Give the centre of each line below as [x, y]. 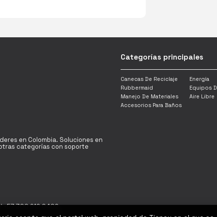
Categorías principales [162, 57]
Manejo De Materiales [149, 97]
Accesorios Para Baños [151, 105]
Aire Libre [202, 97]
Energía [199, 79]
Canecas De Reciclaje [149, 79]
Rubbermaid [137, 88]
